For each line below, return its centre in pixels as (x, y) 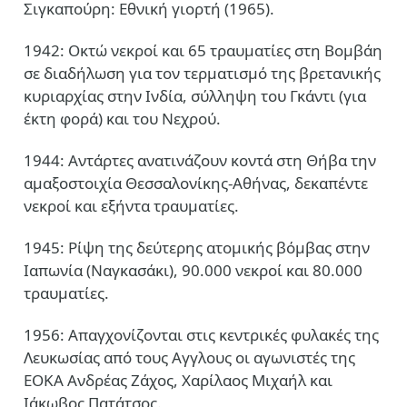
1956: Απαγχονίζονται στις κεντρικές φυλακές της (201, 335)
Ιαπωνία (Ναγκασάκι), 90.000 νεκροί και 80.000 (193, 271)
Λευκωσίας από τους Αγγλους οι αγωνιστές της (189, 358)
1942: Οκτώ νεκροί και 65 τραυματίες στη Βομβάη (203, 51)
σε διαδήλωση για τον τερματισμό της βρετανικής (202, 74)
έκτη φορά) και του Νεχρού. (122, 119)
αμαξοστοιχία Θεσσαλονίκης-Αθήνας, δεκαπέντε (196, 184)
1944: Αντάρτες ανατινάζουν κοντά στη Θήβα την (200, 161)
